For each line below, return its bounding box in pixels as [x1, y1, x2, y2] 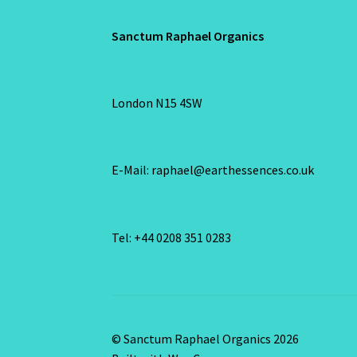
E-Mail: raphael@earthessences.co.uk [112, 162, 315, 178]
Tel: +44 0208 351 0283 [112, 229, 232, 245]
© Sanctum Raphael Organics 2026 [112, 330, 300, 347]
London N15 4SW [112, 94, 203, 111]
